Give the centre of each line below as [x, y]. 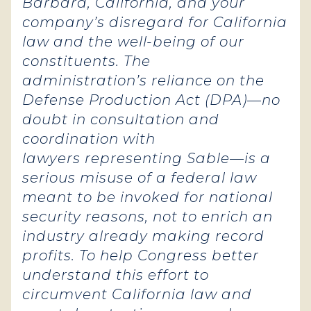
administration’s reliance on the [143, 81]
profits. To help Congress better [141, 255]
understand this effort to [116, 275]
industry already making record [143, 236]
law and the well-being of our [133, 42]
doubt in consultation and [121, 119]
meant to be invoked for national [148, 197]
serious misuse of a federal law [140, 178]
